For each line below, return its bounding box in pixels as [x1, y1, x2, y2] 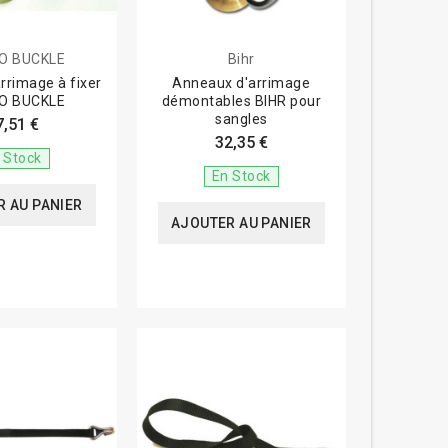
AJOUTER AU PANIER [170, 214, 312, 231]
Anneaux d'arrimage [172, 74, 311, 91]
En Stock [211, 167, 271, 184]
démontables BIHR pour [161, 92, 322, 109]
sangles [215, 110, 268, 127]
